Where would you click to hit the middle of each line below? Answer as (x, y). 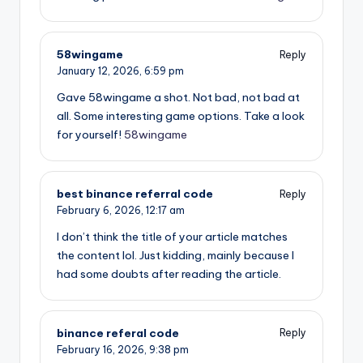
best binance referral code (135, 194)
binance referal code (118, 333)
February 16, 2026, (103, 349)
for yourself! (90, 135)
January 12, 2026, (100, 71)
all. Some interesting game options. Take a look (181, 116)
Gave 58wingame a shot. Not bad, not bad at (178, 98)
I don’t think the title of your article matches (172, 236)
